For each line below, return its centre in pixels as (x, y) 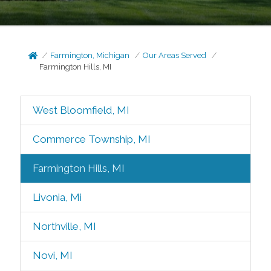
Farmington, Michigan (90, 55)
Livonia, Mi (57, 197)
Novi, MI (52, 255)
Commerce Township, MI (91, 139)
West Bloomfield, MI (81, 110)
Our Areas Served (175, 55)
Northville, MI (64, 226)
